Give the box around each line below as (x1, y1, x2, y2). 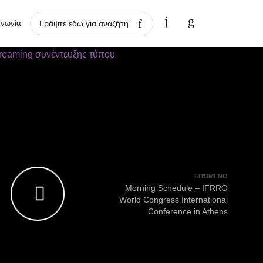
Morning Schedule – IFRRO (125, 183, 228, 193)
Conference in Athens (148, 207, 228, 216)
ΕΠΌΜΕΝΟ (194, 173, 228, 180)
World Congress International (119, 195, 228, 204)
